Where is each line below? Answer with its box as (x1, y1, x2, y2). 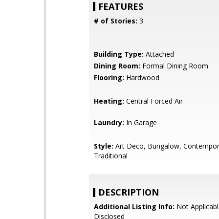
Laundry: (94, 118, 124, 127)
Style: (94, 141, 113, 151)
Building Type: (94, 49, 144, 59)
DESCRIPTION (98, 186, 159, 198)
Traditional (94, 151, 128, 160)
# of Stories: (94, 16, 137, 25)
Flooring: (94, 73, 124, 82)
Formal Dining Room (140, 61, 208, 70)
